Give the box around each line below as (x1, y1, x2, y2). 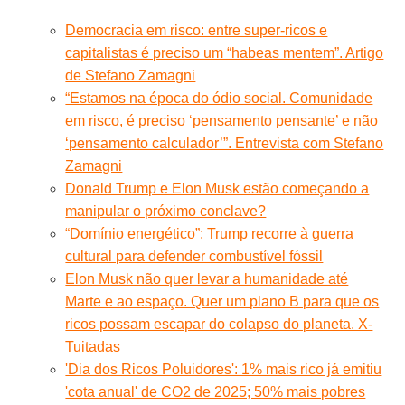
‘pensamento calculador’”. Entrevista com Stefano (65, 135, 384, 151)
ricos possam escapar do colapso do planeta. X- (65, 316, 373, 332)
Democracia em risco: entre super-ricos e (65, 22, 328, 38)
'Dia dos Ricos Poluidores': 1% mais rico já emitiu (65, 361, 382, 377)
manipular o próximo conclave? (65, 202, 267, 219)
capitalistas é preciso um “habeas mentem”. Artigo (65, 44, 384, 61)
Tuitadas (65, 338, 121, 354)
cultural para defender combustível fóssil (65, 248, 324, 264)
